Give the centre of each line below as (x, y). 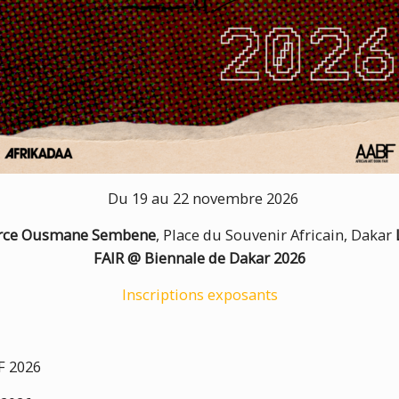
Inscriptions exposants (199, 294)
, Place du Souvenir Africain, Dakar (276, 234)
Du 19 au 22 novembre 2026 (199, 198)
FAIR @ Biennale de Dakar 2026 (199, 257)
